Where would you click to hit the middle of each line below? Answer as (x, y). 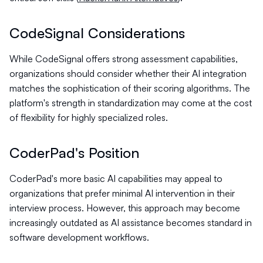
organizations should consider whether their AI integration (128, 73)
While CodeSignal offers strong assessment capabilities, (124, 59)
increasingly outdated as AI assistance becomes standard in (131, 222)
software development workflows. (79, 237)
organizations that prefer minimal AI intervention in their (122, 193)
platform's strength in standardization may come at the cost (131, 103)
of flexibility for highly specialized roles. (89, 117)
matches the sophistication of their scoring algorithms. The (130, 88)
